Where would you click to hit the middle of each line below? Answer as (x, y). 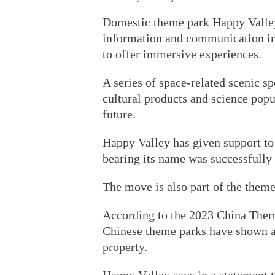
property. (125, 247)
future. (119, 114)
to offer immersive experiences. (182, 54)
